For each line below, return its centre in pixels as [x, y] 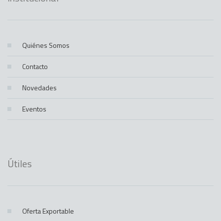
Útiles [19, 163]
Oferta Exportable [48, 211]
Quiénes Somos [46, 45]
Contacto [35, 66]
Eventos [34, 109]
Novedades [39, 87]
